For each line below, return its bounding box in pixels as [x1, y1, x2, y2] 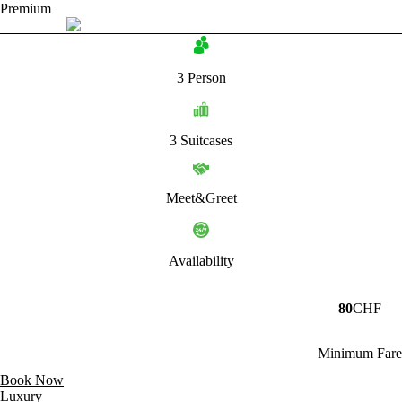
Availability [168, 252, 234, 268]
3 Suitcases [170, 132, 232, 148]
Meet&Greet [165, 189, 237, 205]
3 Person [176, 69, 226, 85]
